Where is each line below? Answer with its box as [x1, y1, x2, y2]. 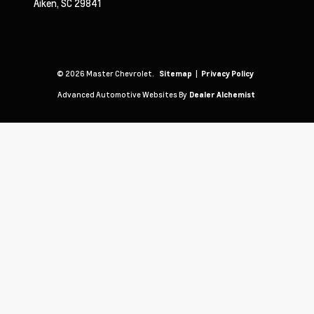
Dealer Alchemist [189, 90, 255, 100]
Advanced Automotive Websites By [57, 89, 187, 100]
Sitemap [159, 69, 192, 79]
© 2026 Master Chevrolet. [57, 68, 156, 79]
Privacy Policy [201, 69, 254, 79]
